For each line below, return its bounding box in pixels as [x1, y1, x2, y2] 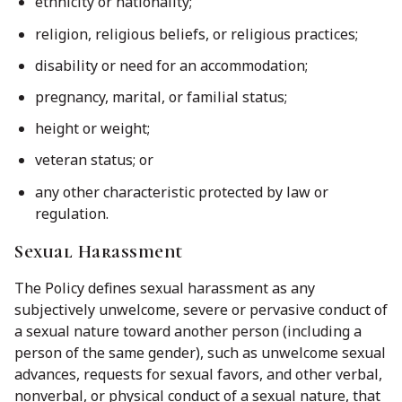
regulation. [35, 203, 109, 223]
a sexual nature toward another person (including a [14, 320, 362, 341]
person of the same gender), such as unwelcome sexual [14, 342, 386, 363]
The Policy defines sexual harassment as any [14, 277, 315, 298]
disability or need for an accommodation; [35, 55, 308, 75]
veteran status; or [35, 150, 153, 170]
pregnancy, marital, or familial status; [35, 86, 287, 107]
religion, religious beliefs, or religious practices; [35, 23, 358, 44]
